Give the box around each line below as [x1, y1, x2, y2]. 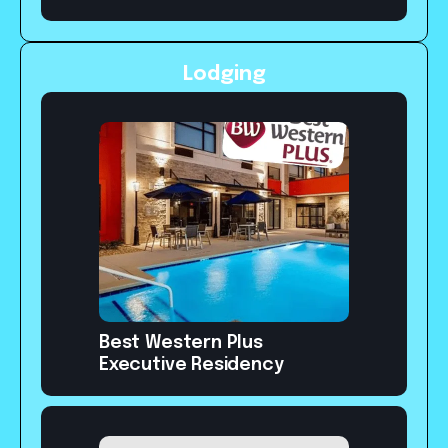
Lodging [182, 64, 266, 86]
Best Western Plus [99, 334, 263, 353]
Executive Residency [99, 356, 284, 375]
